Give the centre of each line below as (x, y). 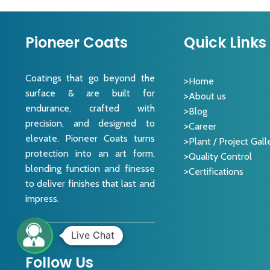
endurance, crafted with (90, 108)
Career (203, 127)
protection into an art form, (90, 154)
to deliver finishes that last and (90, 184)
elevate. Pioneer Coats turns (90, 139)
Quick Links (225, 43)
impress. (42, 199)
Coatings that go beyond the (90, 78)
